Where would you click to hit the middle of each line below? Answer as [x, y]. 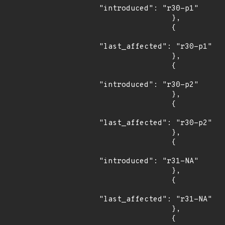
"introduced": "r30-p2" [149, 85]
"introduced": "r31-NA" [149, 161]
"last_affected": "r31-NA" [155, 200]
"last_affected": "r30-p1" [155, 47]
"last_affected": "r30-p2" [155, 123]
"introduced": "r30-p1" [149, 9]
